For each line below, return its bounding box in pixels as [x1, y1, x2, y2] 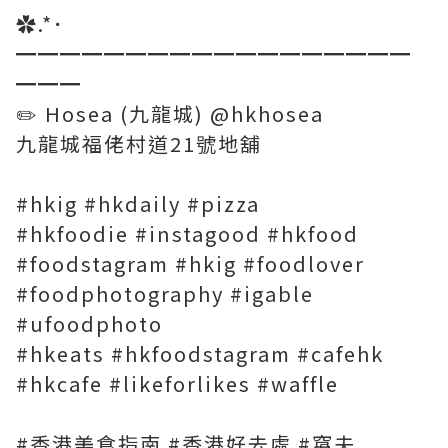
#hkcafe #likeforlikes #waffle [16, 369, 345, 398]
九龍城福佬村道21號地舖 [16, 129, 262, 158]
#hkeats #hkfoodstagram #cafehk [16, 339, 384, 368]
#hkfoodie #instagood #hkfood [16, 219, 365, 248]
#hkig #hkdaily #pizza [16, 189, 266, 218]
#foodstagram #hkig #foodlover [16, 249, 371, 278]
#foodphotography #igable [16, 279, 314, 308]
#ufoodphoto [16, 309, 163, 338]
